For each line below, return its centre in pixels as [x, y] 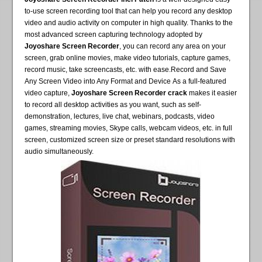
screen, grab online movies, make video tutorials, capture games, [128, 58]
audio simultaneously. [59, 152]
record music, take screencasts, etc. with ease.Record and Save [126, 70]
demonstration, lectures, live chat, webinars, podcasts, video [120, 117]
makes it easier [212, 93]
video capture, [48, 93]
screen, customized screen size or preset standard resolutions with [130, 140]
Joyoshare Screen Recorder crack [130, 93]
